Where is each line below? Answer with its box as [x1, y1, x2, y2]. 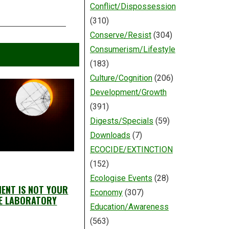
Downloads [89, 130, 130, 141]
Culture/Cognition [89, 73, 152, 83]
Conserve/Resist [89, 30, 151, 40]
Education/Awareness [89, 202, 169, 212]
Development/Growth [89, 87, 167, 98]
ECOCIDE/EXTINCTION [89, 145, 173, 155]
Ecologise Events [89, 173, 152, 184]
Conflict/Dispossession [89, 2, 176, 12]
